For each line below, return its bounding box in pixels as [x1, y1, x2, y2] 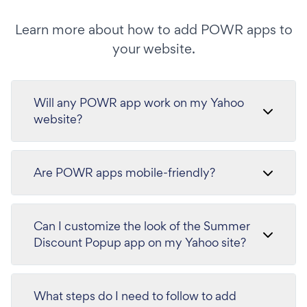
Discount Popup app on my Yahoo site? [34, 234, 246, 250]
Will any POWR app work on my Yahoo [34, 95, 244, 110]
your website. [112, 40, 195, 58]
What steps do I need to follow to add [34, 288, 236, 304]
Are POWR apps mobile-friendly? [34, 164, 215, 180]
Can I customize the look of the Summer [34, 218, 250, 234]
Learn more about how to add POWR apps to [14, 21, 293, 38]
